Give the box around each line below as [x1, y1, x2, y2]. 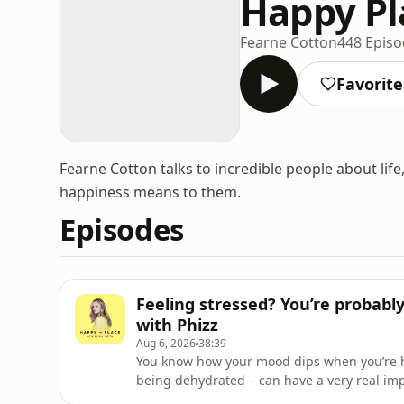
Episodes [60, 209, 184, 250]
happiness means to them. [60, 182, 241, 202]
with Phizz [136, 314, 218, 335]
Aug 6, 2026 [136, 335, 196, 351]
